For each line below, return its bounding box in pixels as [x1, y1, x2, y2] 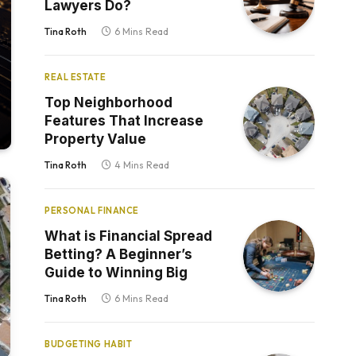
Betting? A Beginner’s [44, 246, 192, 262]
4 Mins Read [114, 159, 169, 171]
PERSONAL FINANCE [44, 205, 139, 216]
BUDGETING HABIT [44, 339, 133, 350]
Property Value [44, 131, 146, 147]
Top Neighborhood [44, 95, 172, 110]
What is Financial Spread [44, 228, 212, 244]
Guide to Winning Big [44, 265, 188, 281]
